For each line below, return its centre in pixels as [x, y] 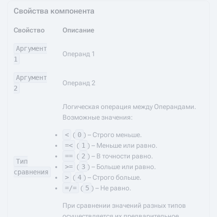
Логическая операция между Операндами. [129, 107]
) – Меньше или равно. [123, 145]
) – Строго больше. [113, 177]
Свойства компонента [54, 11]
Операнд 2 [79, 83]
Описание [78, 30]
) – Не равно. [111, 188]
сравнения [31, 172]
